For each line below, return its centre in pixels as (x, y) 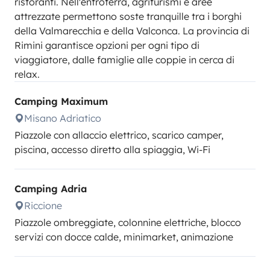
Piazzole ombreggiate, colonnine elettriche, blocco (128, 222)
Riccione (43, 206)
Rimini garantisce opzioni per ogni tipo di (107, 45)
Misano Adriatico (63, 118)
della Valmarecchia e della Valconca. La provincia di (132, 31)
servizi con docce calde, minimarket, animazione (124, 237)
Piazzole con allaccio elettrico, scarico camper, (119, 135)
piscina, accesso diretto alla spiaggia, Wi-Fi (112, 149)
